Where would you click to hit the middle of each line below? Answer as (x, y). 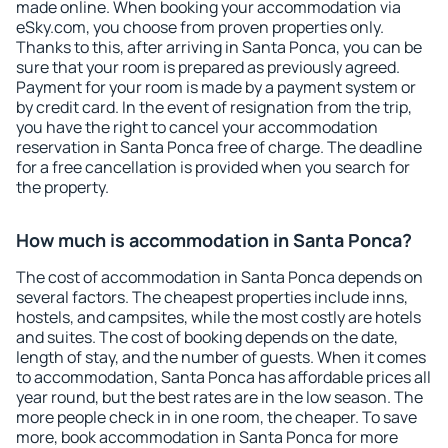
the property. (62, 187)
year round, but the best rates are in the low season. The (219, 397)
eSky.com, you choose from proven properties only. (200, 27)
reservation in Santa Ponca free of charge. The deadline (219, 147)
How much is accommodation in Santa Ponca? (214, 240)
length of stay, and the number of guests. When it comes (221, 357)
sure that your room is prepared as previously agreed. (208, 67)
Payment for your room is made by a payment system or (216, 87)
